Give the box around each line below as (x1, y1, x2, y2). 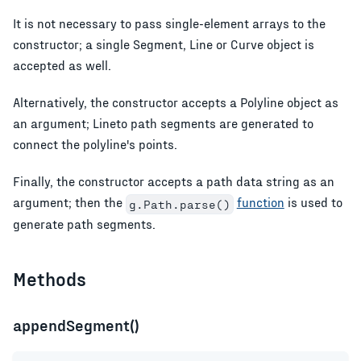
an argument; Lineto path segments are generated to (13, 115, 313, 131)
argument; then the (13, 194, 126, 210)
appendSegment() (13, 314, 139, 334)
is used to (284, 194, 342, 210)
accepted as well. (13, 57, 111, 73)
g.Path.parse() (128, 197, 230, 211)
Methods (13, 266, 86, 290)
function (236, 194, 284, 210)
